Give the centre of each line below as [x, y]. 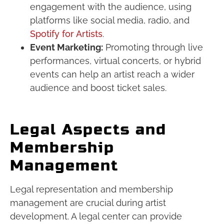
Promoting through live [153, 47]
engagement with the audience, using [111, 6]
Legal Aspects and [88, 129]
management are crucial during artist [88, 202]
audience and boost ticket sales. [98, 87]
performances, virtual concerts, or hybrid [115, 60]
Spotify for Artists [66, 33]
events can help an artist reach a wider [112, 74]
